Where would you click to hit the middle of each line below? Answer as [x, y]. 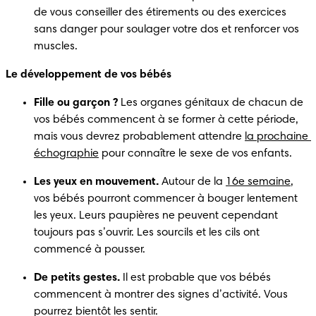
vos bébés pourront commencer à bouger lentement [166, 199]
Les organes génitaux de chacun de [211, 103]
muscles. [56, 46]
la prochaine [276, 136]
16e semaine [258, 182]
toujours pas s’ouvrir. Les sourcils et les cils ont [147, 232]
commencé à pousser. [90, 249]
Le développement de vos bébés [90, 74]
